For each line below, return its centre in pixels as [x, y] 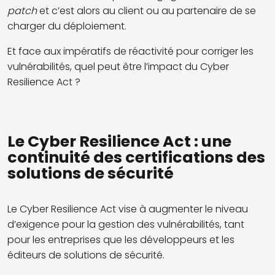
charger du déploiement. [67, 26]
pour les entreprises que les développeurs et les [121, 239]
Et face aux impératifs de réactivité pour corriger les [130, 51]
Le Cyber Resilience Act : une [119, 142]
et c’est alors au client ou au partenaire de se [148, 10]
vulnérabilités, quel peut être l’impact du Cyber [118, 66]
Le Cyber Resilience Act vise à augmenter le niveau [128, 209]
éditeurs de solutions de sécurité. [87, 255]
